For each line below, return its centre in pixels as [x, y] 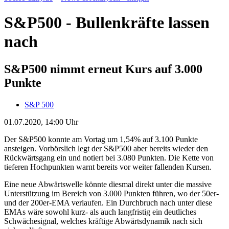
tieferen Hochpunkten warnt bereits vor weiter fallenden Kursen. [108, 167]
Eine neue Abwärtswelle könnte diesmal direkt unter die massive [108, 184]
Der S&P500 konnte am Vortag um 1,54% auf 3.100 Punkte [101, 139]
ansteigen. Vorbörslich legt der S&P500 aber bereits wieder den [106, 148]
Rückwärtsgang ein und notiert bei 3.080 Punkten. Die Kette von [109, 157]
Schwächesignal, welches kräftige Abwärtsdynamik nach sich [103, 221]
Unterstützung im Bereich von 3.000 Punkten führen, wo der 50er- [111, 193]
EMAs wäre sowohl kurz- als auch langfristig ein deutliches [100, 212]
